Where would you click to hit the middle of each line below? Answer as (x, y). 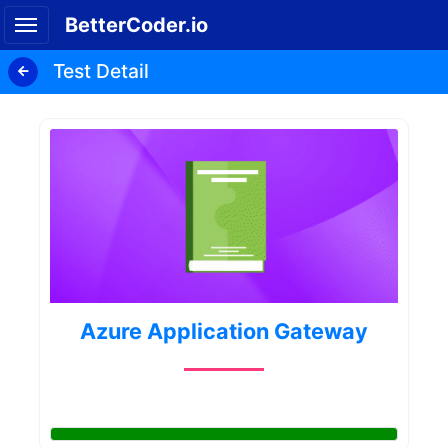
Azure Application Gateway (224, 331)
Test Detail (101, 71)
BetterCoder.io (136, 25)
